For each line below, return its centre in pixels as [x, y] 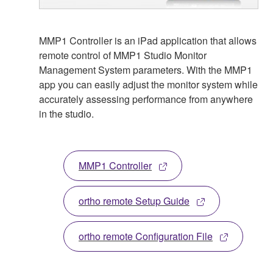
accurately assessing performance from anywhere [146, 99]
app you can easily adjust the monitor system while [148, 84]
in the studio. [66, 113]
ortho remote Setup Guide [134, 200]
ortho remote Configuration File [146, 236]
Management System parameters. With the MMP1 [146, 69]
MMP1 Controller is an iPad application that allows [148, 40]
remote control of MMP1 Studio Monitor [123, 55]
